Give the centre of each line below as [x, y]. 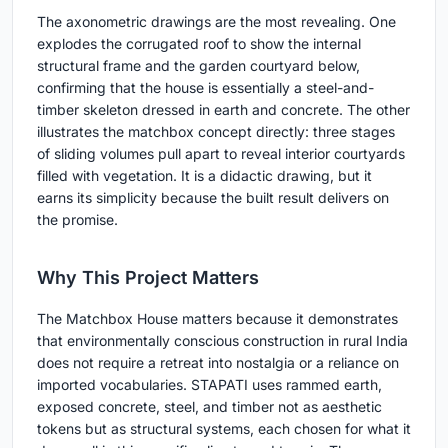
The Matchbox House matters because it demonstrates [217, 319]
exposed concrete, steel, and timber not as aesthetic [209, 407]
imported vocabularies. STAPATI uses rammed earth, [209, 385]
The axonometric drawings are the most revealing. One [216, 22]
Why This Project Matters [148, 278]
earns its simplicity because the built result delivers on [213, 198]
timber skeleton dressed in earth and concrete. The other [223, 110]
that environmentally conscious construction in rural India [222, 341]
